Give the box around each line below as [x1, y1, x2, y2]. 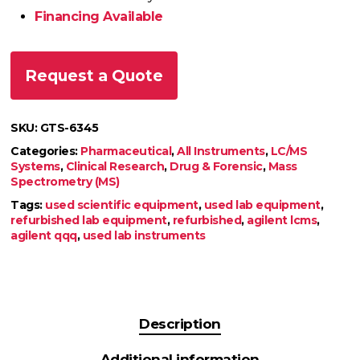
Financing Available [35, 9, 163, 25]
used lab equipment [203, 198, 321, 213]
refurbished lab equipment [10, 213, 167, 228]
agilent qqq [10, 228, 77, 243]
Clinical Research [65, 159, 165, 174]
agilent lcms [247, 213, 317, 228]
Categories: [10, 144, 81, 159]
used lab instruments [82, 228, 206, 243]
